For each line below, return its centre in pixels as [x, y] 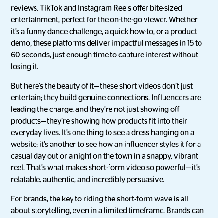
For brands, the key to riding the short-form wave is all [100, 199]
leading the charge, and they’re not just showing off [95, 109]
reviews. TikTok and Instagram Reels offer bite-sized [97, 8]
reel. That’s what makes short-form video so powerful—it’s [106, 168]
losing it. [25, 67]
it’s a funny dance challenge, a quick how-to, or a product [104, 32]
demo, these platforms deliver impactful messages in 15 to [107, 43]
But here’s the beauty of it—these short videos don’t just [102, 86]
